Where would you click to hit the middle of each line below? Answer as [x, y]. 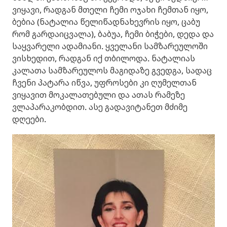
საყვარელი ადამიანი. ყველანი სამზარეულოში [110, 46]
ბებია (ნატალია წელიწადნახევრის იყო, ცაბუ [106, 22]
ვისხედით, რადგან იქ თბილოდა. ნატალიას [104, 59]
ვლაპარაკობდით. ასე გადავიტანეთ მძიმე [100, 107]
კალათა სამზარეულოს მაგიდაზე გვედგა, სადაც [112, 71]
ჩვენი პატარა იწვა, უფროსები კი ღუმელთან [104, 83]
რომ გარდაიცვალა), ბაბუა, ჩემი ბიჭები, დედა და [113, 34]
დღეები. [29, 119]
